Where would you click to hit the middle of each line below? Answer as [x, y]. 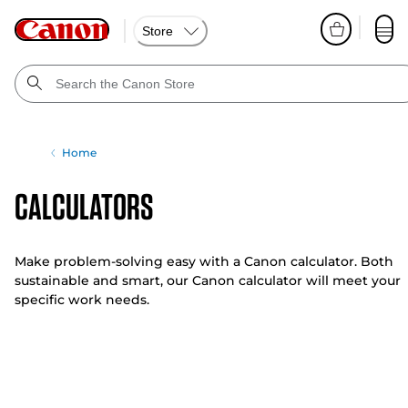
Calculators [84, 207]
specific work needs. [82, 300]
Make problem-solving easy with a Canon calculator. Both [204, 261]
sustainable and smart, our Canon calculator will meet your [208, 280]
